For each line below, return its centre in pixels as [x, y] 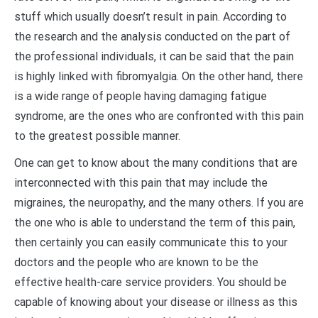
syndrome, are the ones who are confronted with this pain [159, 116]
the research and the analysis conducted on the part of [152, 37]
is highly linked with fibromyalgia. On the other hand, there [159, 77]
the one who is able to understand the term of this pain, [155, 223]
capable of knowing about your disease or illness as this [156, 302]
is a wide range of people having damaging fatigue [141, 97]
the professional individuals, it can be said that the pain [154, 57]
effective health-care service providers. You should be [150, 283]
